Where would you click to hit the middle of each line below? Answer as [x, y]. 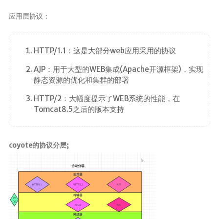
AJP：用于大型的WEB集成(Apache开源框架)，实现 [118, 69]
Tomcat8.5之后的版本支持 [79, 109]
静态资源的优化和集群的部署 [81, 80]
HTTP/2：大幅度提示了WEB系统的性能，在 [107, 99]
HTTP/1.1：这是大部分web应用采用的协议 [105, 51]
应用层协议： [29, 16]
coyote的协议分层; [38, 145]
